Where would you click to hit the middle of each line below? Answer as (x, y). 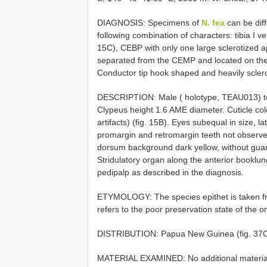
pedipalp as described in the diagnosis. (170, 173)
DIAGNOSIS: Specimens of (149, 23)
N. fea (213, 23)
